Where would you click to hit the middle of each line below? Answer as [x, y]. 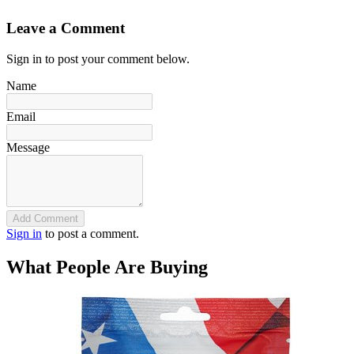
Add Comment [45, 218]
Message [28, 147]
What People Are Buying [107, 267]
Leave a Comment [66, 28]
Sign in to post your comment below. [98, 58]
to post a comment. [90, 233]
